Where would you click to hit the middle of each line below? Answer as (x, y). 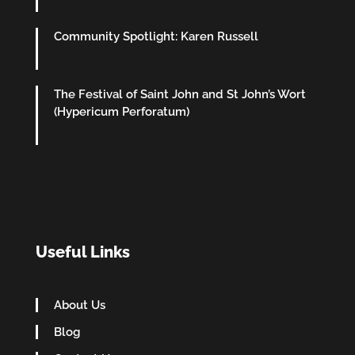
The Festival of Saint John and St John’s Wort (179, 94)
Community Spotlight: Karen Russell (156, 36)
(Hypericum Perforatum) (121, 111)
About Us (79, 305)
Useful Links (82, 252)
